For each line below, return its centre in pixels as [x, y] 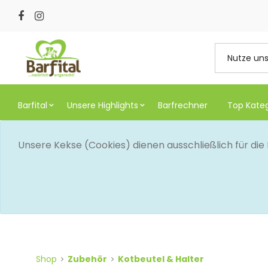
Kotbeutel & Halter [161, 259]
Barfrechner [183, 106]
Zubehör [87, 259]
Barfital [33, 106]
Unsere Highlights [103, 106]
